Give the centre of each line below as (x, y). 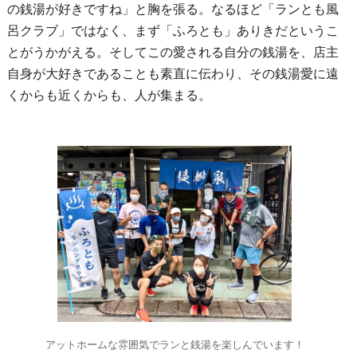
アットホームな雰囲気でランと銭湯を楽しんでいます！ (175, 344)
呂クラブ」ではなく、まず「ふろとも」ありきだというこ (173, 31)
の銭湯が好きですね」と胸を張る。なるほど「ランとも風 (173, 10)
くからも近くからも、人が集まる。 (109, 96)
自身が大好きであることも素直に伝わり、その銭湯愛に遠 (173, 74)
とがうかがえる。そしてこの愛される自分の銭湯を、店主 (173, 53)
